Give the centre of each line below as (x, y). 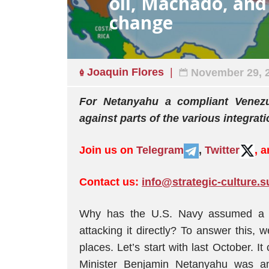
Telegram (160, 150)
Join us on (108, 150)
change (141, 23)
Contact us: (109, 182)
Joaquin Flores (125, 72)
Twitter (222, 150)
